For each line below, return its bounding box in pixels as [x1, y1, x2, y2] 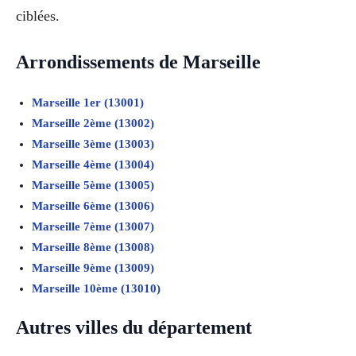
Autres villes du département [16, 317, 252, 339]
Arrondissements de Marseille [16, 52, 261, 73]
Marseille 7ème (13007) [32, 220, 154, 234]
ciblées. [16, 7, 60, 24]
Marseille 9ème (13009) [32, 261, 154, 275]
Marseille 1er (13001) [32, 96, 144, 110]
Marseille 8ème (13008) [32, 241, 154, 254]
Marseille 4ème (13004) [32, 158, 154, 172]
